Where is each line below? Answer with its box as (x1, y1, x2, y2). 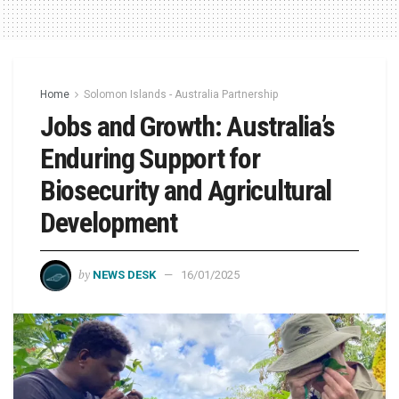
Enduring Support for (40, 142, 260, 176)
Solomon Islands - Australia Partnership (84, 88, 278, 102)
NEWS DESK (93, 268, 156, 282)
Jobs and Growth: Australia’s (40, 110, 336, 144)
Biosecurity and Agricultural (40, 174, 332, 208)
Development (40, 206, 177, 240)
